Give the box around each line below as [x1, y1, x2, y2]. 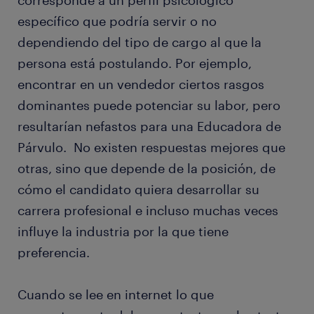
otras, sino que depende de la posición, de [18, 161, 275, 177]
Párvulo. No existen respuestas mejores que [18, 139, 285, 156]
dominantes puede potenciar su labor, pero [18, 97, 280, 114]
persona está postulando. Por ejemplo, [18, 55, 252, 71]
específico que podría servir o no [18, 13, 217, 29]
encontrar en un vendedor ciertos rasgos [18, 76, 264, 93]
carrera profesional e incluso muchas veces [18, 203, 278, 219]
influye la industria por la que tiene [18, 224, 228, 240]
